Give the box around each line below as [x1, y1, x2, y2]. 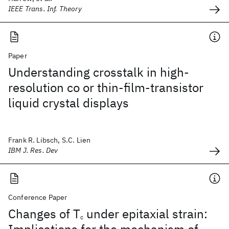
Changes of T [8, 205, 80, 222]
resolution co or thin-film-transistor [8, 79, 203, 96]
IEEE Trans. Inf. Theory [8, 4, 82, 13]
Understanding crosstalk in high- [8, 64, 189, 80]
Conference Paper [8, 193, 67, 202]
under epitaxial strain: [83, 205, 208, 222]
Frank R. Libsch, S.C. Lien [8, 135, 91, 145]
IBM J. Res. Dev [8, 146, 58, 155]
